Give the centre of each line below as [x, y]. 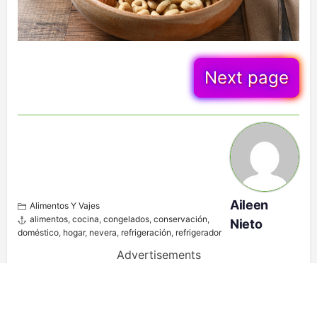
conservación [180, 219]
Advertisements [158, 255]
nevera [103, 233]
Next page [247, 78]
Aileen [249, 205]
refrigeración [146, 233]
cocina [86, 219]
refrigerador [198, 233]
